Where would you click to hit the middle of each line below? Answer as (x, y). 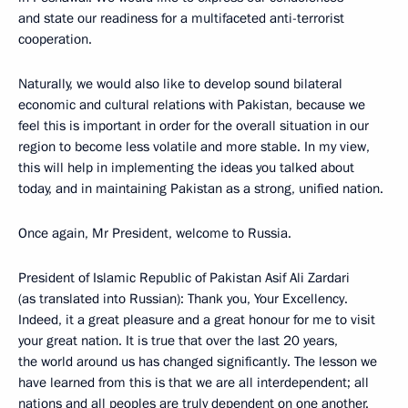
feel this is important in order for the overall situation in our (194, 126)
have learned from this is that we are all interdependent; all (194, 382)
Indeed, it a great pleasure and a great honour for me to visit (197, 320)
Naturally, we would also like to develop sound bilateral (180, 84)
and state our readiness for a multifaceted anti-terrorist (181, 18)
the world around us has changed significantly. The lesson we (198, 362)
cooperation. (55, 39)
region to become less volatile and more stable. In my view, (194, 147)
